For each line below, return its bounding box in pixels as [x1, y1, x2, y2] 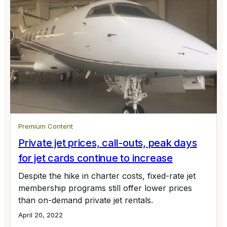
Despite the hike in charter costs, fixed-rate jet [18, 171, 196, 181]
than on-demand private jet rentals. [18, 195, 153, 206]
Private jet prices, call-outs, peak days [18, 137, 197, 149]
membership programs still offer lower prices [18, 183, 192, 194]
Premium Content [18, 122, 73, 131]
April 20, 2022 [18, 211, 63, 219]
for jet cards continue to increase [18, 152, 173, 165]
